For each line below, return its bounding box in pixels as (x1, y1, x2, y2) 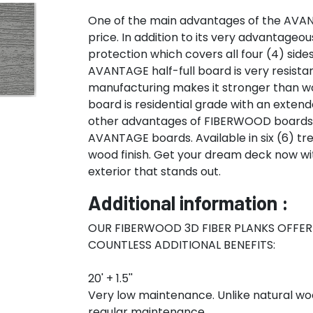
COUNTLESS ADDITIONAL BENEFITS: (88, 237, 275, 253)
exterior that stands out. (88, 163, 221, 180)
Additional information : (88, 191, 289, 214)
